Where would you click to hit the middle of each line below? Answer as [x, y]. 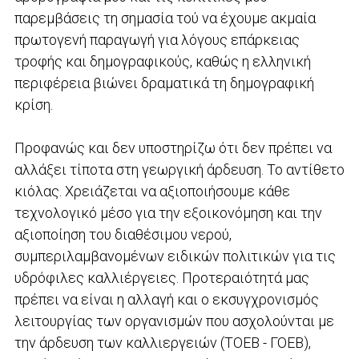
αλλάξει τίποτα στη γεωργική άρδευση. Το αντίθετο [179, 169]
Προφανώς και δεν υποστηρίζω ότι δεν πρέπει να [173, 147]
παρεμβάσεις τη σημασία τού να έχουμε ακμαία [165, 18]
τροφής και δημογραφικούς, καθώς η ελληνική [162, 61]
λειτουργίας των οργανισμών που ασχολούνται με [174, 321]
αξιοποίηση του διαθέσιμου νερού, [123, 234]
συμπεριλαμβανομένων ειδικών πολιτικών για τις [175, 256]
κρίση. [35, 104]
